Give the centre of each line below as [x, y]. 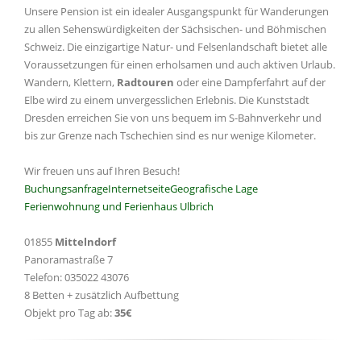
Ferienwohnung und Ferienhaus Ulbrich [119, 206]
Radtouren [145, 82]
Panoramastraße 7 [68, 259]
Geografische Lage [214, 189]
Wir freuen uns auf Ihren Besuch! [102, 171]
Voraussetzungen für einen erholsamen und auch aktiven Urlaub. [180, 64]
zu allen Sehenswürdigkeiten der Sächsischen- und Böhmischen [175, 29]
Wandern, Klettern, [71, 82]
